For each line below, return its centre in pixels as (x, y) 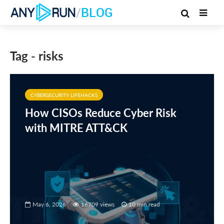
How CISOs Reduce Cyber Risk (101, 113)
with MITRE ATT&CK (77, 128)
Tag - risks (37, 56)
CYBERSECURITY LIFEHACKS (64, 95)
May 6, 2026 (49, 204)
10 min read (144, 204)
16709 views (98, 204)
